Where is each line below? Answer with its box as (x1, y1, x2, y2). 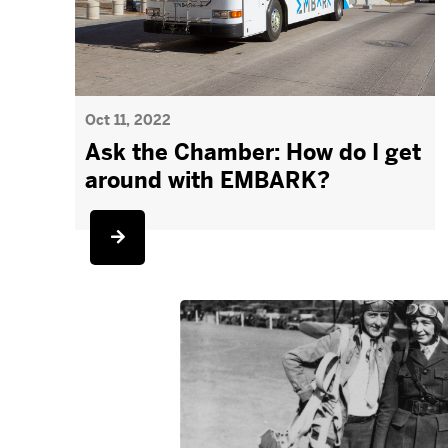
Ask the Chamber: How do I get (85, 139, 422, 166)
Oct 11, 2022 (85, 111, 172, 129)
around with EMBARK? (85, 167, 331, 194)
